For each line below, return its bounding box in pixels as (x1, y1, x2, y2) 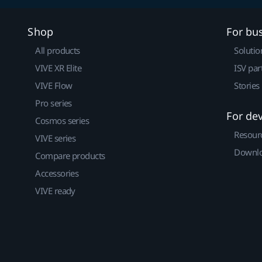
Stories (234, 79, 260, 91)
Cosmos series (35, 114, 89, 126)
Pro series (35, 96, 72, 109)
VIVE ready (35, 184, 75, 196)
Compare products (35, 149, 105, 161)
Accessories (35, 167, 79, 179)
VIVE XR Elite (35, 61, 82, 74)
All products (35, 44, 80, 56)
